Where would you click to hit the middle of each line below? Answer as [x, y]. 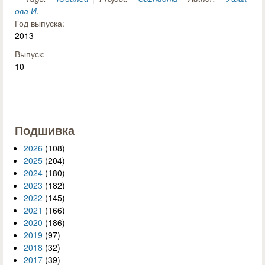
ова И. [27, 11]
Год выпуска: [41, 23]
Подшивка [45, 130]
